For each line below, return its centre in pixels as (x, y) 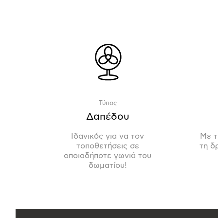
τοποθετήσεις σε (108, 146)
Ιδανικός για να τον (108, 136)
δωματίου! (108, 165)
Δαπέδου (108, 117)
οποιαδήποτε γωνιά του (108, 155)
